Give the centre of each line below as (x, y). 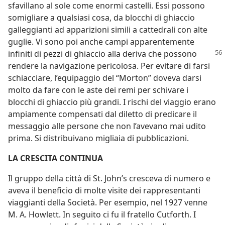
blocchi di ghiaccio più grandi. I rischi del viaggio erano (112, 102)
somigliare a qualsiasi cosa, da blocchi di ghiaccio (101, 18)
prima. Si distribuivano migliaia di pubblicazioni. (98, 138)
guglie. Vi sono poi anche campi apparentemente (101, 42)
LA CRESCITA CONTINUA (55, 158)
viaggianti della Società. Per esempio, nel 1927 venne (108, 202)
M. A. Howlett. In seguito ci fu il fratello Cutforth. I (102, 214)
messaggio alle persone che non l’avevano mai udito (107, 126)
